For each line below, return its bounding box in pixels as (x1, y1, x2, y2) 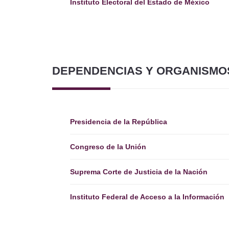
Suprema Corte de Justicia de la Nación (70, 168, 208, 176)
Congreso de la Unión (70, 143, 146, 151)
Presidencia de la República (70, 118, 167, 126)
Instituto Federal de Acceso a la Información (70, 193, 224, 201)
